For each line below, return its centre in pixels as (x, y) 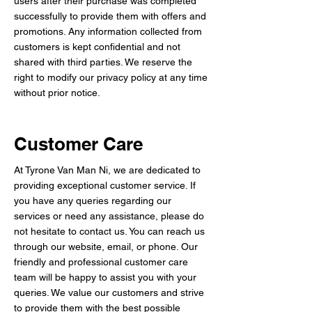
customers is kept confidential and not (97, 47)
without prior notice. (57, 93)
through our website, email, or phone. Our (106, 247)
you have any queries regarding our (93, 201)
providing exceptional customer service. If (105, 185)
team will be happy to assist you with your (105, 277)
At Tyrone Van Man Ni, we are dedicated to (107, 170)
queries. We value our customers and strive (109, 292)
